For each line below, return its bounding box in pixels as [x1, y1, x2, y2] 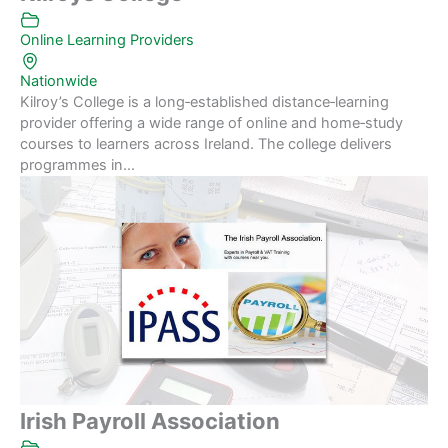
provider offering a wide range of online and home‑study [20, 113, 403, 132]
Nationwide [20, 71, 97, 90]
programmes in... [20, 155, 135, 174]
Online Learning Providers [20, 30, 194, 49]
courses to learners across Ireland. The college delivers [20, 134, 392, 153]
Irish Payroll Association [20, 408, 280, 435]
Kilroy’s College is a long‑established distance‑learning [20, 92, 389, 111]
